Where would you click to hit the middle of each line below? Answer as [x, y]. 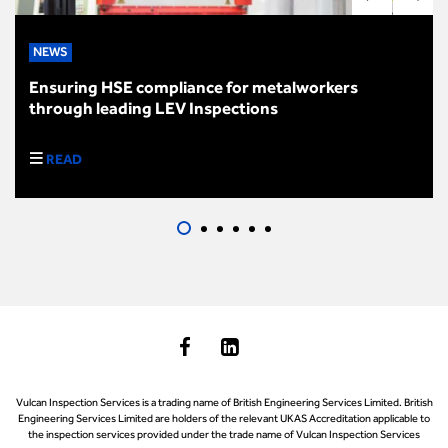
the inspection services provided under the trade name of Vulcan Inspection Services [224, 433]
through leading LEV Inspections [153, 107]
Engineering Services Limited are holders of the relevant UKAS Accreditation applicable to [224, 417]
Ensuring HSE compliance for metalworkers [193, 86]
